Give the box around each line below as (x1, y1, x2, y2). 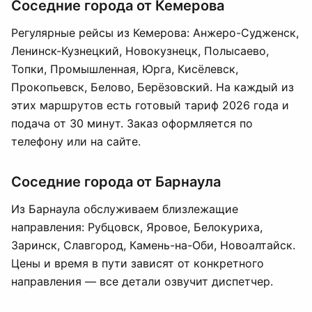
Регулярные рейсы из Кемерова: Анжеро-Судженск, (11, 26, 299, 40)
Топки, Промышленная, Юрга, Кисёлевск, (11, 62, 238, 76)
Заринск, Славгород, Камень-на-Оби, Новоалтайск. (11, 238, 295, 252)
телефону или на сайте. (11, 134, 141, 148)
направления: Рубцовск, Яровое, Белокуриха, (11, 220, 263, 234)
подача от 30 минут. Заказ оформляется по (11, 116, 253, 130)
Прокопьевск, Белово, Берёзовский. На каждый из (11, 80, 294, 94)
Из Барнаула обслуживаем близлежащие (11, 202, 238, 216)
